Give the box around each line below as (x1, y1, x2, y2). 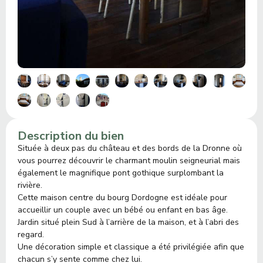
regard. (18, 229, 44, 241)
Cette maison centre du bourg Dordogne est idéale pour (18, 192, 227, 204)
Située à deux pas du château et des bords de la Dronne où (18, 143, 242, 154)
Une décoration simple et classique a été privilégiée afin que (18, 241, 244, 253)
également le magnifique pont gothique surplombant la (18, 167, 224, 179)
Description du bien (18, 128, 124, 144)
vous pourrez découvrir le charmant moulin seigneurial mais (18, 155, 240, 167)
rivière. (18, 180, 42, 191)
